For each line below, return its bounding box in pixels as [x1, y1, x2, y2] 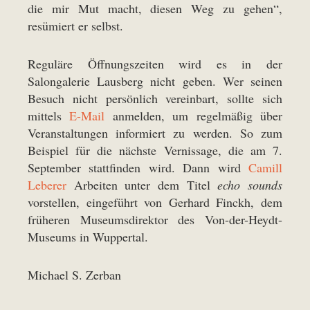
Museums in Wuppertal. [28, 228, 148, 246]
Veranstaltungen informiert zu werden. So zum [28, 125, 282, 142]
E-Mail [69, 107, 105, 125]
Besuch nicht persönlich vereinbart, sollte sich [28, 90, 282, 107]
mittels [28, 107, 70, 125]
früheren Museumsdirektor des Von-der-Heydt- [28, 211, 282, 228]
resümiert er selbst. [28, 17, 123, 35]
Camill [248, 159, 282, 176]
